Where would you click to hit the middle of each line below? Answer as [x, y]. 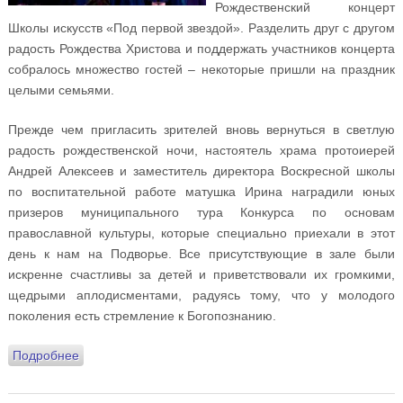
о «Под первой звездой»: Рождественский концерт [227, 355]
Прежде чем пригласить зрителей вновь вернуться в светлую [201, 129]
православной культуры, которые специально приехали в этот [201, 233]
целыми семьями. [61, 90]
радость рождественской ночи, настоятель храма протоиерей [201, 150]
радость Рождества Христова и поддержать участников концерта [201, 48]
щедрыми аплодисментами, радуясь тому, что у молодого [201, 295]
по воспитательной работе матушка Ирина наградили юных [201, 191]
